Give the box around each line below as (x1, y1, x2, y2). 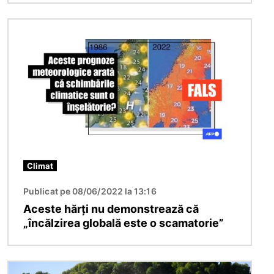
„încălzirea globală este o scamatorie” (23, 216, 224, 229)
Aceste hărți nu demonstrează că (23, 202, 199, 215)
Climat (27, 160, 53, 171)
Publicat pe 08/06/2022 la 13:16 (23, 185, 157, 196)
